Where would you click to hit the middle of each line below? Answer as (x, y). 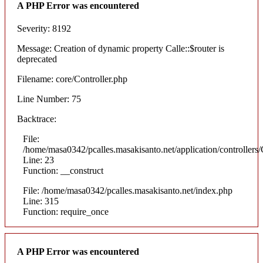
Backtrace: (37, 119)
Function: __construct (63, 171)
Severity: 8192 (44, 29)
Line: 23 (38, 160)
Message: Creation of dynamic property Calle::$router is (121, 49)
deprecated (37, 59)
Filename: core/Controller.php (72, 79)
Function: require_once (66, 212)
